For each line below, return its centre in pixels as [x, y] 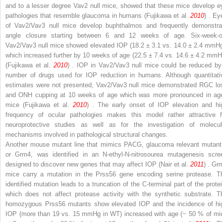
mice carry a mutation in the [51, 174]
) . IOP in [83, 65]
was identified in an [68, 154]
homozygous [25, 204]
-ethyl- [116, 154]
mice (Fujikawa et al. [39, 105]
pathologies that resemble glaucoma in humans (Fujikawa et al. [98, 15]
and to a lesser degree [39, 5]
